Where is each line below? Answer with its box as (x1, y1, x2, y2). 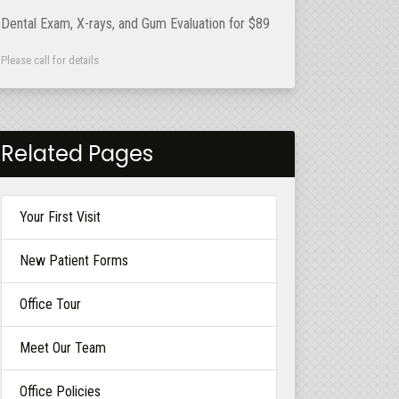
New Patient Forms (20, 252, 128, 269)
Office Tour (20, 296, 81, 313)
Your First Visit (20, 208, 101, 225)
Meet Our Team (20, 339, 106, 356)
